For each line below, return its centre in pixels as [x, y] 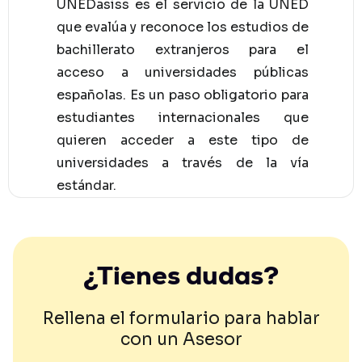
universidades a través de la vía [183, 162]
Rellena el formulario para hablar [181, 318]
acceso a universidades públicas [183, 72]
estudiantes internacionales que [183, 117]
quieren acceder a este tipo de [183, 140]
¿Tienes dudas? [181, 275]
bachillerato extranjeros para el [183, 49]
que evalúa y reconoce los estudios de [183, 27]
